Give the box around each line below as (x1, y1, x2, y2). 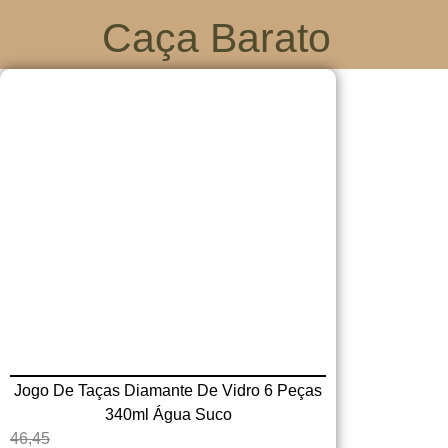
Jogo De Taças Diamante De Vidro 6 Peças (14, 381, 322, 399)
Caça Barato (102, 15, 332, 61)
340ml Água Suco (104, 405, 232, 423)
